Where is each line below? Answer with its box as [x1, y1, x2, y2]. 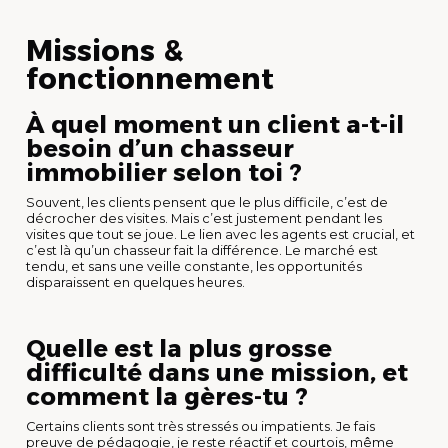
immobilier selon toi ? [26, 157, 302, 187]
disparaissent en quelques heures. [26, 274, 245, 290]
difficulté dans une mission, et [26, 357, 408, 387]
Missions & [26, 32, 183, 68]
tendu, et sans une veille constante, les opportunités [26, 258, 362, 274]
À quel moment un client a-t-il [26, 109, 404, 139]
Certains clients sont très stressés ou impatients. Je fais [26, 418, 375, 434]
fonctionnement [26, 60, 274, 96]
